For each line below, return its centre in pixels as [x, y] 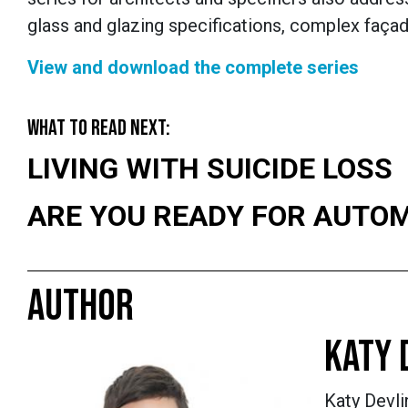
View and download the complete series [193, 68]
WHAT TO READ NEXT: [99, 128]
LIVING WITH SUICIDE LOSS [210, 169]
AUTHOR [81, 307]
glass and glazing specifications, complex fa [204, 26]
